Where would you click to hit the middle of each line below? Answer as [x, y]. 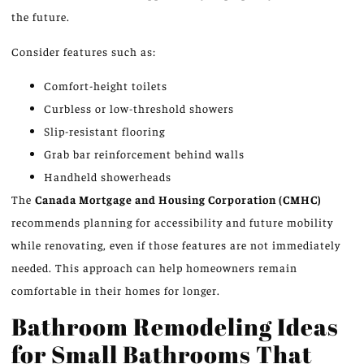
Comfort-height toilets [106, 85]
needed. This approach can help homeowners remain [154, 267]
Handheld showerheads [108, 176]
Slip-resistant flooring [104, 130]
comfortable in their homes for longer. [117, 290]
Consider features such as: [84, 51]
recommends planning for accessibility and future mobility [172, 221]
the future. [41, 17]
